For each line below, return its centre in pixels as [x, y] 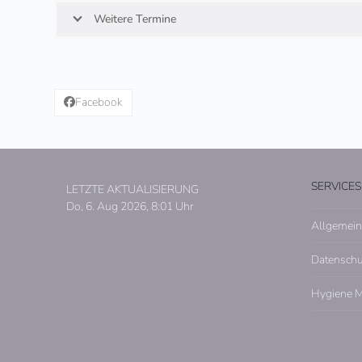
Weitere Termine [135, 19]
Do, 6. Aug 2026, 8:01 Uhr [130, 206]
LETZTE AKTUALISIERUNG [133, 189]
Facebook [99, 103]
